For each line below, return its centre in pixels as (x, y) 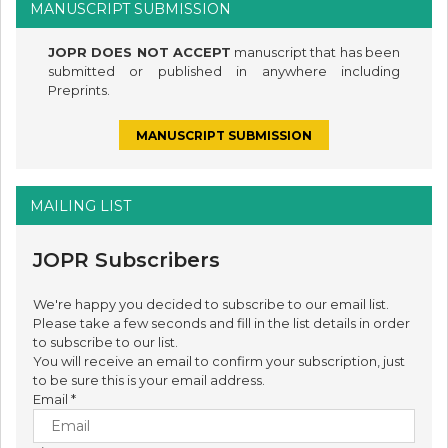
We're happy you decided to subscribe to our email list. (210, 303)
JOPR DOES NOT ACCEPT (139, 52)
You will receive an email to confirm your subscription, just (218, 360)
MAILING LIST (80, 205)
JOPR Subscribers (126, 259)
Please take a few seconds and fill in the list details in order (221, 322)
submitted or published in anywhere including (224, 71)
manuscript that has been (315, 52)
